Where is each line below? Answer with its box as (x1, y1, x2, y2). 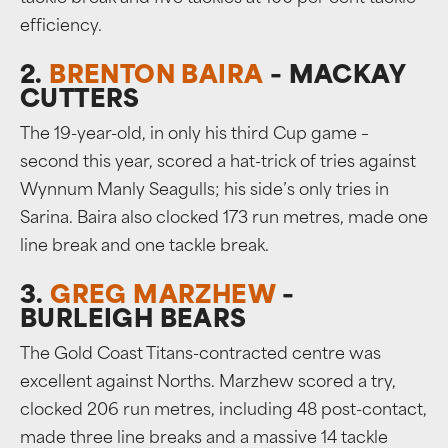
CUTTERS (20, 89, 140, 113)
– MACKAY (263, 65, 406, 89)
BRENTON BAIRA (49, 65, 264, 89)
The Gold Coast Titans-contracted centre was (20, 347, 381, 363)
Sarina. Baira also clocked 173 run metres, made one (20, 211, 428, 227)
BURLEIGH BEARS (20, 309, 247, 333)
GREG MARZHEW (50, 285, 277, 309)
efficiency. (20, 19, 102, 35)
